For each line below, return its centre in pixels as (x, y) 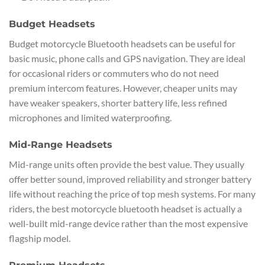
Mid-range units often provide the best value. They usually (127, 164)
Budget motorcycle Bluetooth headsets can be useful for (122, 44)
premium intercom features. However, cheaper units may (123, 88)
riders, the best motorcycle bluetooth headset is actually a (125, 209)
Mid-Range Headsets (61, 145)
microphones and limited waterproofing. (90, 118)
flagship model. (40, 238)
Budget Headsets (52, 24)
